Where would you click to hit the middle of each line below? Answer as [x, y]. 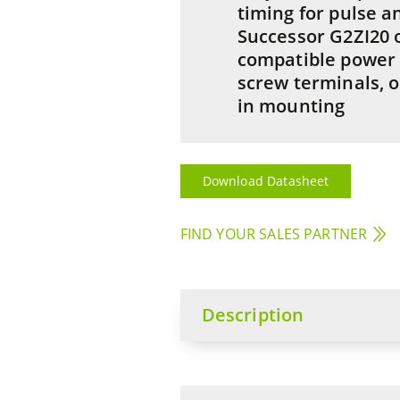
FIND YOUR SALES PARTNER [274, 234]
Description [253, 315]
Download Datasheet [266, 181]
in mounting [291, 106]
